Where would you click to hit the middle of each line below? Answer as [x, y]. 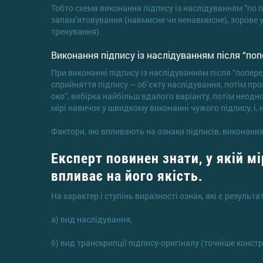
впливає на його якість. [127, 175]
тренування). [76, 31]
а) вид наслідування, [92, 219]
